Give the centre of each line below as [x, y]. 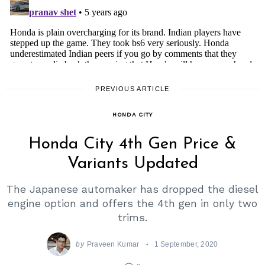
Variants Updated [132, 164]
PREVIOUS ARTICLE [132, 89]
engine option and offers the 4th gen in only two [132, 203]
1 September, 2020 [186, 244]
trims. [132, 217]
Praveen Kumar [113, 244]
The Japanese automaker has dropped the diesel [132, 189]
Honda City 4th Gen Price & [132, 145]
